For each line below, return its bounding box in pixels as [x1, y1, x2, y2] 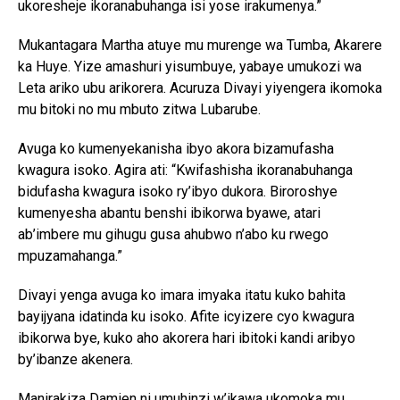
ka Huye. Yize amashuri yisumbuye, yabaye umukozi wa [18, 58, 362, 76]
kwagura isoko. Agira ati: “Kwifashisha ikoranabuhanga [18, 162, 353, 179]
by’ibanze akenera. [18, 351, 133, 369]
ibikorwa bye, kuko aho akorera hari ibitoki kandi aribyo [18, 329, 355, 347]
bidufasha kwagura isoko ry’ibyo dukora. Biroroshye [18, 183, 337, 201]
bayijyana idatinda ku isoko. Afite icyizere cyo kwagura [18, 308, 354, 326]
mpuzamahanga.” [18, 247, 122, 265]
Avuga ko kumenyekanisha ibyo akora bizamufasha [18, 140, 334, 158]
